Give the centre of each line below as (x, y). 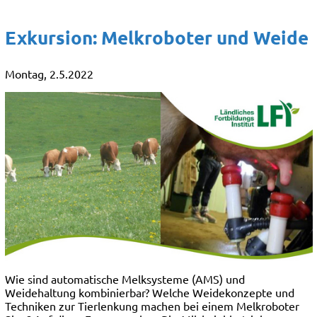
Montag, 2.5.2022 (49, 74)
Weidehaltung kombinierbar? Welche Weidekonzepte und (149, 293)
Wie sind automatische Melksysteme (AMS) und (125, 279)
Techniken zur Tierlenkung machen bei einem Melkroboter (152, 306)
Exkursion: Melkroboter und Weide (156, 37)
